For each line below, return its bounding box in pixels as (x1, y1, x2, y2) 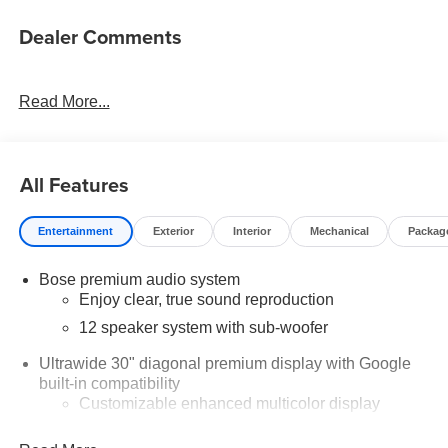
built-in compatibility (38, 374, 180, 392)
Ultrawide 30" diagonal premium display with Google (38, 354, 411, 372)
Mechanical (309, 225, 369, 238)
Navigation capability (78, 422, 228, 440)
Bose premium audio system (38, 270, 240, 288)
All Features (20, 170, 129, 200)
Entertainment (38, 225, 114, 238)
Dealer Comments (18, 21, 182, 51)
